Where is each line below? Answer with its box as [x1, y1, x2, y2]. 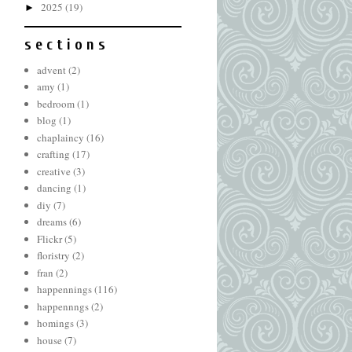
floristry [37, 248, 71, 262]
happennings [37, 282, 93, 296]
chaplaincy [37, 130, 85, 145]
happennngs [37, 299, 90, 313]
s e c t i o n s [24, 35, 105, 54]
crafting [37, 147, 71, 161]
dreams [37, 214, 68, 229]
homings [37, 316, 75, 330]
